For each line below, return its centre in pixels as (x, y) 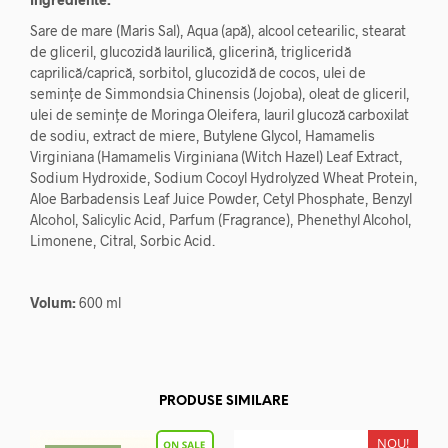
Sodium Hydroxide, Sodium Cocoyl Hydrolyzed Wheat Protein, (224, 177)
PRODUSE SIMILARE (224, 401)
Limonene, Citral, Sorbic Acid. (122, 240)
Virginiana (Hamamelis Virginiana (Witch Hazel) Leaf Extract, (216, 156)
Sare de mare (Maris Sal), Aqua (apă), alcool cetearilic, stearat (218, 30)
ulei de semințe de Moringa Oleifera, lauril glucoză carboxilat (219, 114)
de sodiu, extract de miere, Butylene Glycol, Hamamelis (202, 135)
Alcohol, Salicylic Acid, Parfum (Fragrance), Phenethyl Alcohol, (221, 219)
